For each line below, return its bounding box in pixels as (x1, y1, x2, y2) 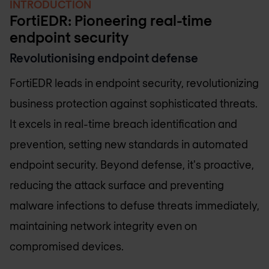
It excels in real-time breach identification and (10, 117, 237, 131)
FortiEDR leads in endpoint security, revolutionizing (10, 76, 259, 90)
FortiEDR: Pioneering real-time (10, 11, 212, 29)
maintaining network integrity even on (10, 219, 197, 233)
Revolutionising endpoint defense (10, 50, 198, 65)
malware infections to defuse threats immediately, (10, 199, 259, 213)
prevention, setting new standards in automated (10, 138, 248, 151)
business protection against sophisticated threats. (10, 97, 258, 110)
